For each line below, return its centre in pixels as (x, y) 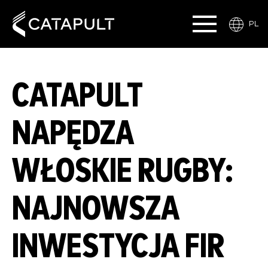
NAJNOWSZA (96, 209)
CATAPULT (77, 96)
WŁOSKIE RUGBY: (123, 172)
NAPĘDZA (73, 134)
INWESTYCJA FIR (118, 247)
